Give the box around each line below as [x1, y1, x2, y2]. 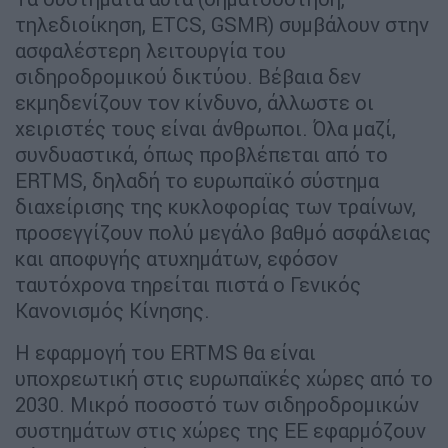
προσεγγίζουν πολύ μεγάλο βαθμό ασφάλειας [15, 220, 431, 246]
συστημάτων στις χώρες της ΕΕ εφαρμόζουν [15, 418, 426, 444]
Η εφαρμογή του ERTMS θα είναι [15, 340, 316, 366]
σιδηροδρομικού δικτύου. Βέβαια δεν [15, 64, 361, 90]
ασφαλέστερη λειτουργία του [15, 38, 286, 64]
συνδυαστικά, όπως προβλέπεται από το [15, 142, 388, 168]
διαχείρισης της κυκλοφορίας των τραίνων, [15, 194, 416, 220]
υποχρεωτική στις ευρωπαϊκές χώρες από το [15, 366, 433, 392]
